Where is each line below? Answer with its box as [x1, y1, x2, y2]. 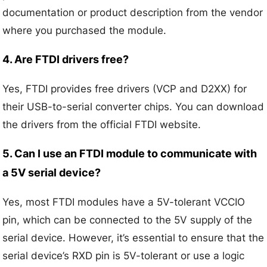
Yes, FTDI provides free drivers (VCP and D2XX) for [2, 83, 247, 95]
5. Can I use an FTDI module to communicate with [2, 147, 257, 160]
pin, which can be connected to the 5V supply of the [2, 214, 253, 226]
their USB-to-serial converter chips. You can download [2, 101, 265, 113]
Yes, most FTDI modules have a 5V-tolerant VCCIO [2, 196, 246, 209]
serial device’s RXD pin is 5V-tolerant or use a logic [2, 250, 245, 262]
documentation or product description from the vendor [2, 7, 263, 19]
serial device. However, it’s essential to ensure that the [2, 232, 265, 244]
